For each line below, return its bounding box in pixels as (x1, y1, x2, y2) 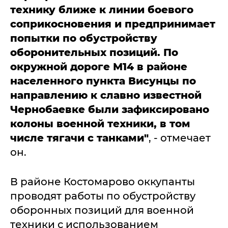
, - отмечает (149, 132, 211, 144)
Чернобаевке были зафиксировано (10, 103, 209, 116)
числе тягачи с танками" (10, 132, 149, 144)
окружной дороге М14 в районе (10, 61, 187, 73)
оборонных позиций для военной (10, 204, 194, 216)
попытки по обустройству (10, 32, 157, 44)
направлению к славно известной (10, 89, 202, 101)
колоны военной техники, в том (10, 118, 190, 130)
